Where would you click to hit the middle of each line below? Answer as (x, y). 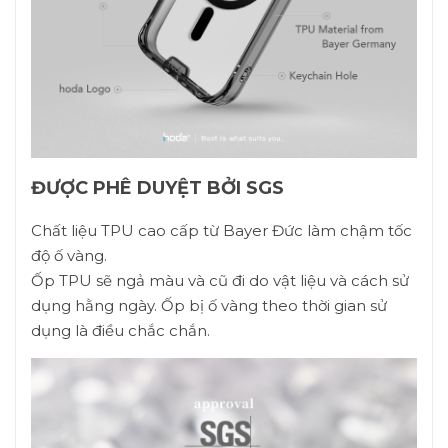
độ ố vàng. (69, 255)
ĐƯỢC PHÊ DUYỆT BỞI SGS (157, 188)
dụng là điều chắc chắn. (120, 330)
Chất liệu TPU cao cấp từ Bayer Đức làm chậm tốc (221, 230)
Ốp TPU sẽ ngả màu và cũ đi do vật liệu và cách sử (220, 280)
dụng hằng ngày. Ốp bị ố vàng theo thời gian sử (209, 305)
